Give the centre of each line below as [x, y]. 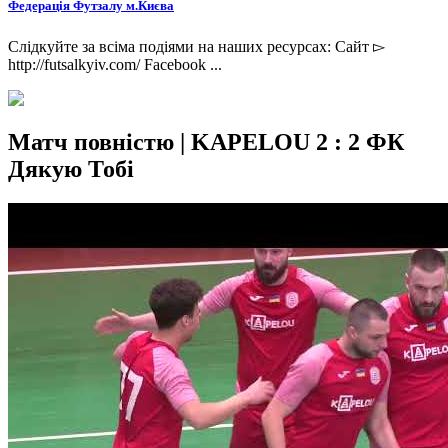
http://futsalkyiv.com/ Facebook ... [115, 64]
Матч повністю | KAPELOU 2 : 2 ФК [206, 142]
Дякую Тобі [71, 169]
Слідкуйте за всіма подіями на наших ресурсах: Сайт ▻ [196, 46]
